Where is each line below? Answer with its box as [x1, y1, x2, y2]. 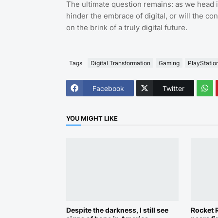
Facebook [92, 84, 124, 92]
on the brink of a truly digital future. [66, 23, 187, 33]
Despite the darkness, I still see [66, 206, 168, 215]
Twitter [162, 84, 184, 92]
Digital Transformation [90, 59, 150, 67]
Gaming [158, 59, 180, 67]
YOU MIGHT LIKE [66, 114, 118, 122]
